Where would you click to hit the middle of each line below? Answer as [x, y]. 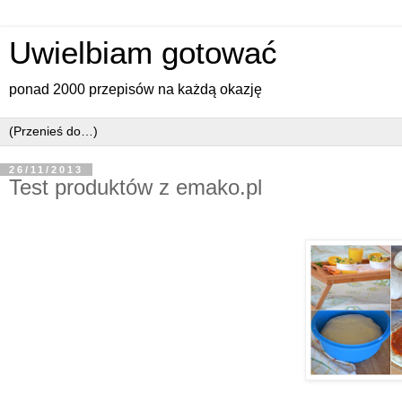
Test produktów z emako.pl [135, 187]
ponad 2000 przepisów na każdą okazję [135, 89]
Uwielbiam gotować [143, 53]
